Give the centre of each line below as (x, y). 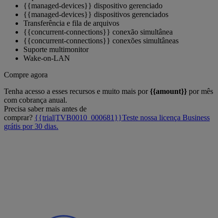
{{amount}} (168, 91)
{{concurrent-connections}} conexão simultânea (98, 32)
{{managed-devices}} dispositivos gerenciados (96, 15)
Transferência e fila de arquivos (71, 23)
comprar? (19, 118)
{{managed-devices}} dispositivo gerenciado (93, 6)
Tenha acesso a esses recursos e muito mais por (77, 91)
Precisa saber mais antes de (45, 109)
